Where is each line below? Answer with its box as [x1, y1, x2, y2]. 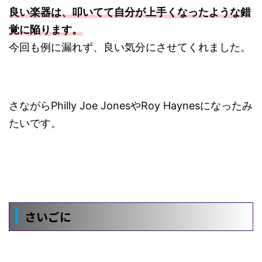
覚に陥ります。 [9, 23, 82, 36]
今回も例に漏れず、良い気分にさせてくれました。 [9, 41, 251, 54]
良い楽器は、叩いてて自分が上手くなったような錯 [9, 6, 251, 19]
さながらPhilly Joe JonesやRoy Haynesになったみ [9, 99, 253, 112]
